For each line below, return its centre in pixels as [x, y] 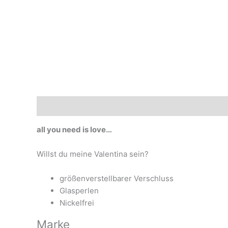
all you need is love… [74, 130]
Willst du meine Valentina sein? [93, 154]
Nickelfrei [77, 203]
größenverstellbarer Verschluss [117, 178]
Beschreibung [63, 106]
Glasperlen [79, 191]
